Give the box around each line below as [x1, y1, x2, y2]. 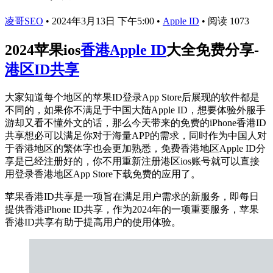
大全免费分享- [166, 41, 259, 58]
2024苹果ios [5, 41, 80, 58]
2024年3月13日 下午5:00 [52, 15, 157, 26]
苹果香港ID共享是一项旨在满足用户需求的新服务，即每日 [5, 191, 259, 202]
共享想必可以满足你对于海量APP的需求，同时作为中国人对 [5, 130, 267, 141]
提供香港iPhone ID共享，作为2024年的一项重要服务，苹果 [5, 204, 259, 214]
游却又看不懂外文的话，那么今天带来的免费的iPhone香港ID [5, 117, 266, 128]
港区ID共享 [5, 61, 79, 77]
